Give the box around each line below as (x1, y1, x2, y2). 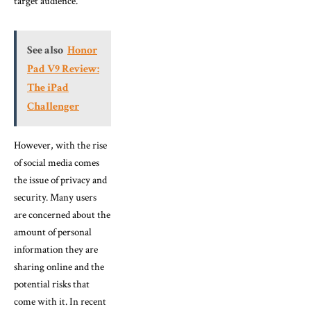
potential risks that (14, 277, 90, 291)
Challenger (27, 99, 79, 114)
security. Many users (14, 190, 96, 204)
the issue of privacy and (14, 173, 107, 187)
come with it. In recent (14, 294, 106, 308)
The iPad (27, 80, 69, 95)
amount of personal (14, 225, 92, 239)
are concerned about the (14, 208, 110, 221)
